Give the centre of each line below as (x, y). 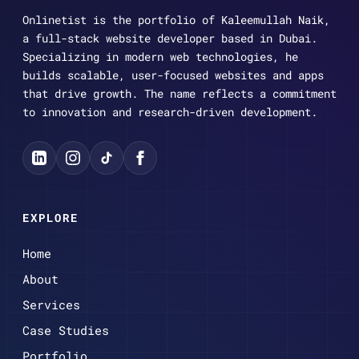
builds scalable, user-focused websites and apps (173, 75)
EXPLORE (50, 217)
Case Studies (66, 330)
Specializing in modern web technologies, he (160, 56)
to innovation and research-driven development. (170, 111)
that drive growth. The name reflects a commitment (179, 93)
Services (51, 304)
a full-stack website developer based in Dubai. (170, 38)
